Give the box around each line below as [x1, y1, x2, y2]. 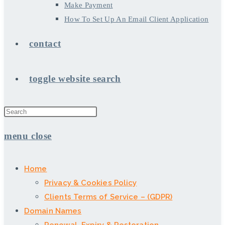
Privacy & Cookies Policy [44, 178, 137, 187]
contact [29, 38, 61, 49]
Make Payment [64, 1, 113, 9]
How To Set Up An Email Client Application [64, 15, 209, 23]
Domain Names [24, 206, 82, 215]
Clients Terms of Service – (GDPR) [44, 192, 173, 201]
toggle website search [29, 73, 121, 84]
